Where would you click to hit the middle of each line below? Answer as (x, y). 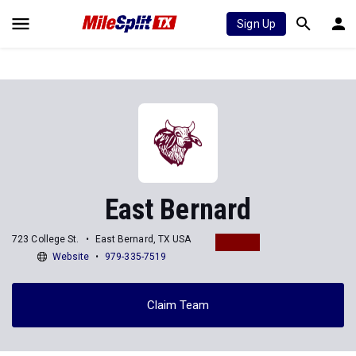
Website (71, 256)
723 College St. (46, 239)
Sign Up (256, 24)
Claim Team (178, 305)
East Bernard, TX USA (143, 239)
